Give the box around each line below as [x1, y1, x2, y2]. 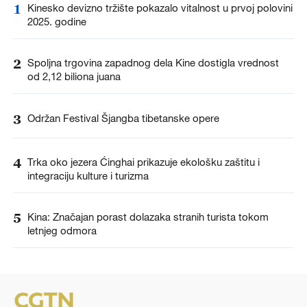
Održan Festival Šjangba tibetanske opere [27, 111, 219, 124]
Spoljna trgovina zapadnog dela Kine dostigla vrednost [27, 56, 279, 69]
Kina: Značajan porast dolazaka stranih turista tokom [27, 210, 269, 223]
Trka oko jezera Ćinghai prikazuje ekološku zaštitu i [27, 155, 260, 168]
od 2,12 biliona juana [27, 70, 121, 83]
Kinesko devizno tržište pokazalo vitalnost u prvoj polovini [27, 1, 293, 14]
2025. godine [27, 15, 86, 28]
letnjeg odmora [27, 223, 97, 236]
